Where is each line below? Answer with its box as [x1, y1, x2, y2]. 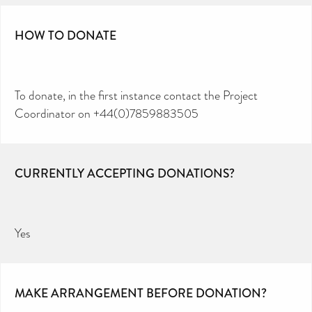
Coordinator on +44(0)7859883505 [15, 104, 198, 122]
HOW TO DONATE [15, 26, 116, 45]
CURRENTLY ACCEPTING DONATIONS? [15, 164, 235, 182]
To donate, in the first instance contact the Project [15, 86, 258, 104]
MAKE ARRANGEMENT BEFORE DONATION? [15, 283, 267, 302]
